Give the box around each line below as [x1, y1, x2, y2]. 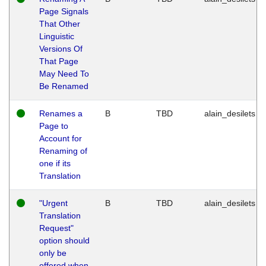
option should [39, 235, 90, 245]
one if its [39, 158, 71, 168]
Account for [39, 133, 82, 143]
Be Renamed [39, 81, 88, 91]
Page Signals [39, 6, 88, 16]
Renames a [39, 108, 83, 118]
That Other [39, 18, 80, 28]
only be [39, 248, 66, 258]
